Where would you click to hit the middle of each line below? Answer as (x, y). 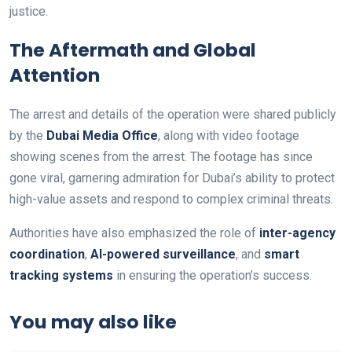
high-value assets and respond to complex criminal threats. (171, 199)
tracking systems (61, 275)
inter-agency (297, 233)
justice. (29, 11)
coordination (47, 254)
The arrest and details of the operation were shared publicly (173, 114)
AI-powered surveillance (163, 254)
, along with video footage (229, 135)
